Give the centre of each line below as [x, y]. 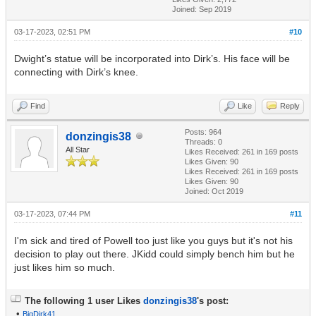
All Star [78, 149]
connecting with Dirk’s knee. [76, 72]
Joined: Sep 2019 [202, 9]
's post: [213, 300]
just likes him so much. [65, 267]
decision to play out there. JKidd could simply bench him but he [154, 254]
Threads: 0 [203, 141]
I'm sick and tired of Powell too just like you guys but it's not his [153, 240]
